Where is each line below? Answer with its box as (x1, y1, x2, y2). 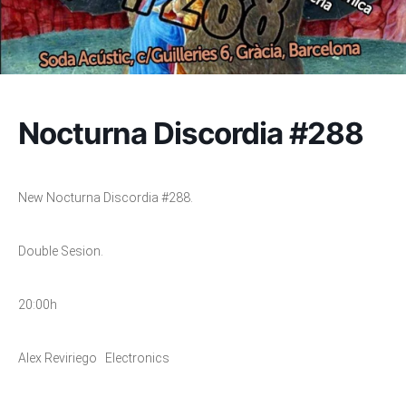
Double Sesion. (18, 244, 103, 258)
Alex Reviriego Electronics (18, 351, 169, 365)
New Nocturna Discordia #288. (18, 190, 193, 205)
